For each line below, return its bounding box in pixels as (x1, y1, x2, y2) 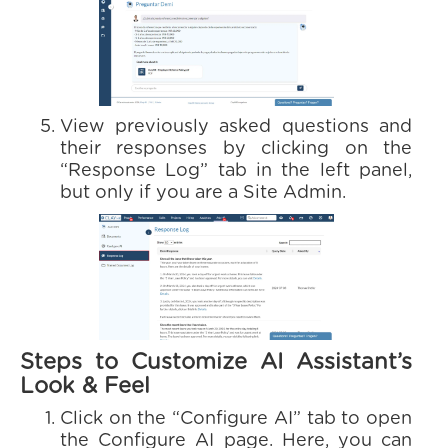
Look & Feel (20, 375, 150, 397)
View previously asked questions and (60, 118, 412, 136)
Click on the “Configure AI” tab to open (60, 410, 412, 428)
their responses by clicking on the (60, 140, 412, 158)
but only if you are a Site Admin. (60, 184, 346, 202)
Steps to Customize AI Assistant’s (20, 351, 412, 373)
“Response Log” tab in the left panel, (60, 162, 412, 180)
